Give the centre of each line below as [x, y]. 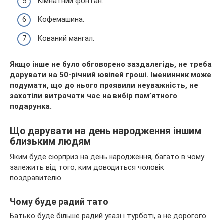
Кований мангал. [66, 38]
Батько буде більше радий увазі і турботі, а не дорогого [108, 215]
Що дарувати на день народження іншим [106, 131]
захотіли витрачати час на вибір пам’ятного [94, 95]
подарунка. [31, 106]
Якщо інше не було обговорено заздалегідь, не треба [111, 64]
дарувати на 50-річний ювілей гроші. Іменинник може [111, 74]
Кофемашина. [61, 20]
